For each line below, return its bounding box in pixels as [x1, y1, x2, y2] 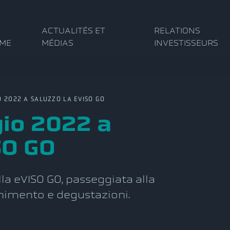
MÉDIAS [42, 39, 74, 48]
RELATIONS [154, 26, 201, 35]
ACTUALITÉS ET [42, 26, 106, 35]
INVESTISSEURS [154, 39, 219, 48]
